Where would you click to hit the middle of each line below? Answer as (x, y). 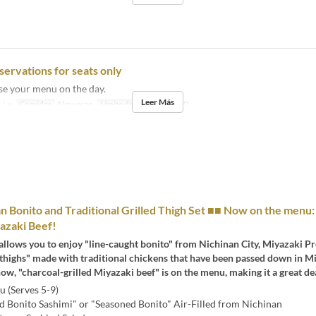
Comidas (36, 104)
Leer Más (158, 102)
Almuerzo (74, 104)
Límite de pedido (130, 104)
